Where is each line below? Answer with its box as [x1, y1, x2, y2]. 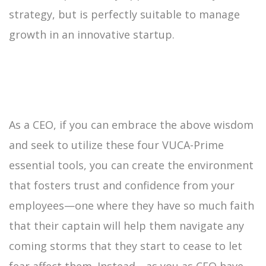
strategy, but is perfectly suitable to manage [9, 7, 240, 21]
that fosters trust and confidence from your [9, 178, 235, 192]
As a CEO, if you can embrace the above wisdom [9, 117, 254, 132]
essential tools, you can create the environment [9, 157, 254, 172]
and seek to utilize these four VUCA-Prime [9, 137, 224, 152]
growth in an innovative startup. [9, 27, 175, 42]
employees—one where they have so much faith [9, 198, 254, 213]
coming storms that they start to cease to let [9, 238, 242, 253]
